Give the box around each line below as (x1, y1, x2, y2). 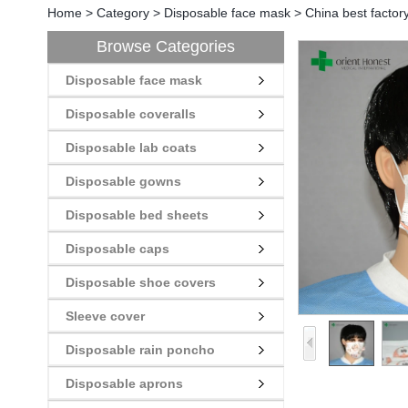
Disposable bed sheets (66, 208, 209, 222)
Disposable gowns (66, 174, 181, 189)
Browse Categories (97, 37, 235, 56)
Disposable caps (66, 241, 169, 256)
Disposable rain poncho (66, 342, 215, 357)
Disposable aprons (66, 376, 183, 391)
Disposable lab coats (66, 140, 197, 155)
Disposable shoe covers (66, 275, 216, 290)
